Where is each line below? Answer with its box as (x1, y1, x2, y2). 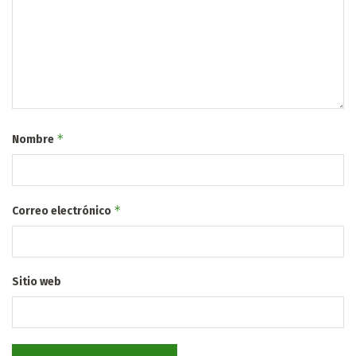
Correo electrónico (12, 203, 114, 218)
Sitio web (12, 274, 61, 288)
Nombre (12, 132, 56, 146)
